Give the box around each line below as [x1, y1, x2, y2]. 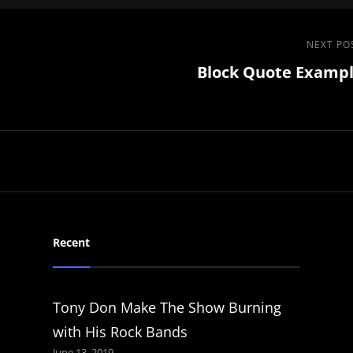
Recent [52, 234, 90, 250]
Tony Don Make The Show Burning [52, 297, 281, 317]
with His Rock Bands [52, 321, 188, 341]
